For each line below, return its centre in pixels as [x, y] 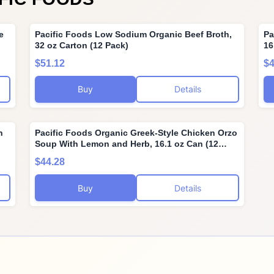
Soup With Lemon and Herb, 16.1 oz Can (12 [126, 143]
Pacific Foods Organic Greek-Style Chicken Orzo [136, 132]
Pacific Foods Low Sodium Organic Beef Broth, [133, 34]
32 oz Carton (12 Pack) [81, 45]
